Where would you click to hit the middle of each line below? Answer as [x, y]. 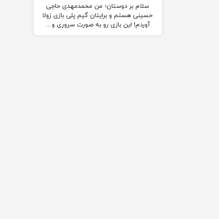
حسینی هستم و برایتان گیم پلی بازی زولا [98, 16]
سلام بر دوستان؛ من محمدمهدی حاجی [98, 7]
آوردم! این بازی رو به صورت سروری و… [98, 25]
